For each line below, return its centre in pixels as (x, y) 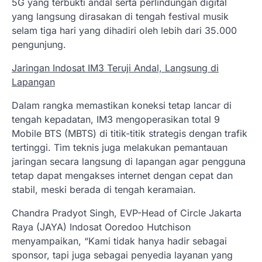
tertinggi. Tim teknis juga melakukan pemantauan (120, 147)
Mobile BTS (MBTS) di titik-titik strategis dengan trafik (130, 133)
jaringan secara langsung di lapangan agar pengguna (129, 161)
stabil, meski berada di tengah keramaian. (104, 189)
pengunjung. (39, 44)
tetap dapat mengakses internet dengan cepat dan (122, 175)
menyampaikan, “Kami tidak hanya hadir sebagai (119, 241)
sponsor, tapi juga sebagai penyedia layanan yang (122, 255)
